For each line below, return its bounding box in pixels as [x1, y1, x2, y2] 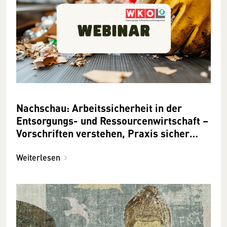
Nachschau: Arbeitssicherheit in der [16, 100, 182, 116]
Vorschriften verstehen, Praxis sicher [16, 126, 190, 141]
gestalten [16, 138, 60, 154]
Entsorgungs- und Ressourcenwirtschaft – [16, 113, 208, 128]
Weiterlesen [16, 152, 60, 164]
